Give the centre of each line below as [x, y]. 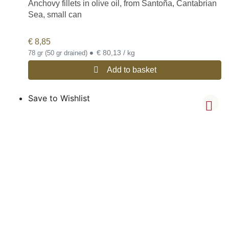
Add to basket [131, 70]
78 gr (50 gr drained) [59, 53]
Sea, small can [55, 14]
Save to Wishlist [59, 98]
